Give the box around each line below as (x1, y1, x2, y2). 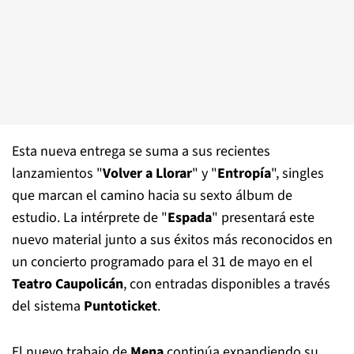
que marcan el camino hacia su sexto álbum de (12, 186, 292, 206)
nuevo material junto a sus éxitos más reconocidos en (12, 230, 333, 250)
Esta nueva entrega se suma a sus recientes (12, 141, 270, 162)
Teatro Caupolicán (12, 274, 123, 295)
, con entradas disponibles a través (123, 274, 330, 295)
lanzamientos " (12, 164, 103, 184)
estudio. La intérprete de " (12, 208, 168, 228)
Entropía (217, 164, 271, 184)
